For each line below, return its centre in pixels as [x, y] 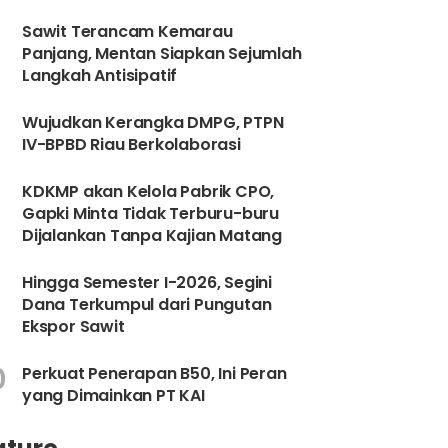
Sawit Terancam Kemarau [127, 31]
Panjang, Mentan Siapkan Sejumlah [162, 53]
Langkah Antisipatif [100, 75]
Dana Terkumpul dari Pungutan [147, 304]
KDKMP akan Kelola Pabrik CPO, [148, 191]
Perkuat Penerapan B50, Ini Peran [154, 373]
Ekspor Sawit [73, 326]
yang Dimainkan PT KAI [113, 395]
